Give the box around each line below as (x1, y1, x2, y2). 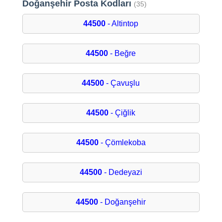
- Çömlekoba (98, 138, 146, 147)
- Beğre (108, 49, 136, 58)
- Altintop (106, 19, 139, 28)
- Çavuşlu (104, 79, 140, 88)
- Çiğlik (109, 109, 136, 117)
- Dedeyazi (102, 168, 142, 177)
